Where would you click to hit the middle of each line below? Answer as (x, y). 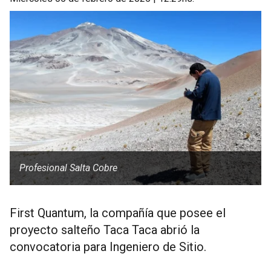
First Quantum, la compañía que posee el (118, 213)
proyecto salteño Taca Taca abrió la (105, 230)
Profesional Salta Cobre (68, 168)
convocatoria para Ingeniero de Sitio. (108, 247)
